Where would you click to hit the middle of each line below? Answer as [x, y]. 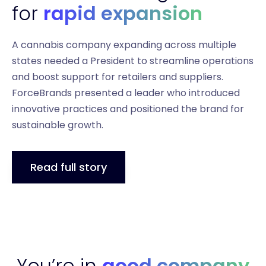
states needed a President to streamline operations [133, 61]
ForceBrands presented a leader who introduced [126, 93]
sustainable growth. [58, 125]
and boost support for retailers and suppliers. [118, 77]
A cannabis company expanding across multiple [124, 45]
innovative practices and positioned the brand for [128, 109]
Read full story [69, 167]
